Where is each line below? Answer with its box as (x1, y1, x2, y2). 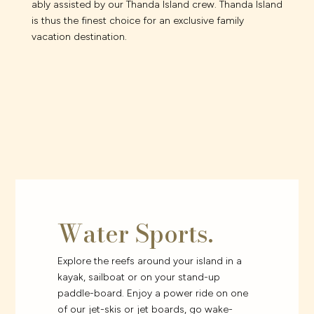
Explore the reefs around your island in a (57, 255, 243, 268)
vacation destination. (31, 30, 127, 43)
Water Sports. (57, 215, 214, 253)
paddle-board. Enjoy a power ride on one (57, 287, 249, 300)
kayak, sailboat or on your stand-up (57, 271, 221, 284)
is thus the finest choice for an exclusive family (31, 14, 244, 27)
